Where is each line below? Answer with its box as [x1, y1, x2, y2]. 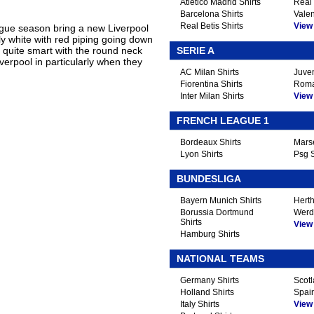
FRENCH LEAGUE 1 [177, 115, 269, 126]
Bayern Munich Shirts [180, 196, 261, 205]
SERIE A [177, 45, 214, 56]
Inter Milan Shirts [180, 91, 244, 101]
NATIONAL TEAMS [177, 253, 264, 264]
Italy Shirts [180, 299, 219, 309]
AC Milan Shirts [180, 67, 239, 77]
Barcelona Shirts [180, 9, 243, 19]
